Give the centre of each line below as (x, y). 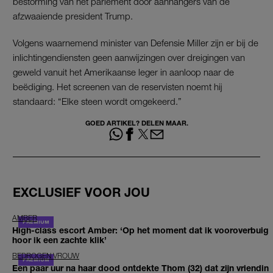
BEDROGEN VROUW (46, 256)
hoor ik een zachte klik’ (59, 240)
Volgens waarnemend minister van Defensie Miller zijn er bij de (136, 42)
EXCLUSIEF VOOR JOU (81, 192)
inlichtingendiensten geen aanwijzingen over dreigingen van (129, 57)
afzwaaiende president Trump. (73, 16)
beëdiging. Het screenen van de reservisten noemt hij (118, 86)
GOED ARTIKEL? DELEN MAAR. (136, 122)
